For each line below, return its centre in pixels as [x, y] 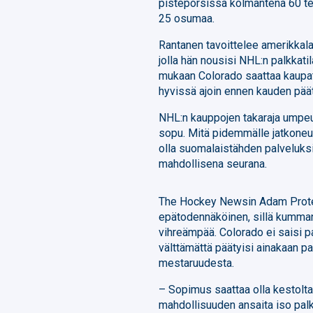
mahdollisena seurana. [213, 163]
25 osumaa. [187, 18]
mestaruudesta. [197, 263]
